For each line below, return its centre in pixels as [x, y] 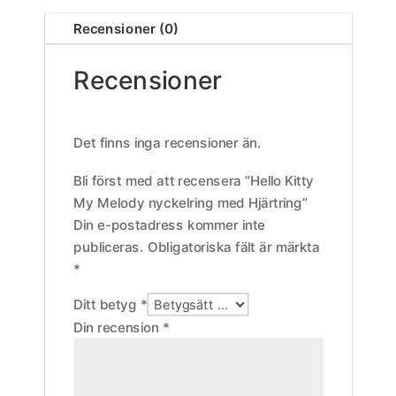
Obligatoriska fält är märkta [233, 247]
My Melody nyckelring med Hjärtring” [191, 202]
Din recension [118, 327]
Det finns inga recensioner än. [168, 142]
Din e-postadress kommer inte [169, 225]
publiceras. [109, 247]
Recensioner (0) [126, 29]
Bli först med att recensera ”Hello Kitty [194, 181]
